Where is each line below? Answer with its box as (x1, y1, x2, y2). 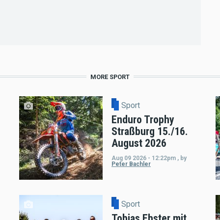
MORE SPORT (90, 73, 130, 81)
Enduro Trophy (111, 113, 174, 126)
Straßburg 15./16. (111, 125, 188, 138)
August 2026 (111, 137, 166, 150)
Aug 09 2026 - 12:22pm (111, 155, 176, 162)
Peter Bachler (111, 161, 151, 168)
